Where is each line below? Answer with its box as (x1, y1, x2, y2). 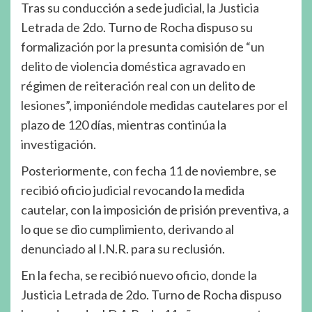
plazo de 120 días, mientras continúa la (21, 116, 226, 132)
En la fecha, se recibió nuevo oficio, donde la (21, 267, 257, 283)
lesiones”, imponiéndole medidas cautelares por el (21, 97, 288, 113)
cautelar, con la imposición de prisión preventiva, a (21, 201, 289, 217)
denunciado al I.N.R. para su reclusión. (21, 240, 225, 256)
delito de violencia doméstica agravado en (21, 58, 246, 74)
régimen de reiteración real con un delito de (21, 77, 256, 93)
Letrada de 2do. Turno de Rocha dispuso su (21, 19, 253, 35)
